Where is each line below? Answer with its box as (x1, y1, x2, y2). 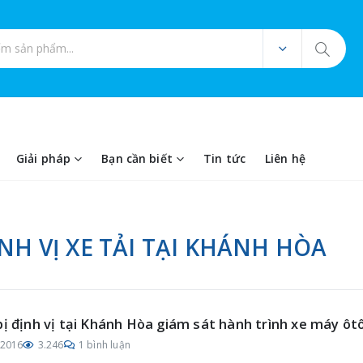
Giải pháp (15, 151, 71, 166)
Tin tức (203, 151, 246, 166)
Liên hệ (264, 151, 305, 166)
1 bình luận (78, 338, 131, 352)
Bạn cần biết (101, 151, 173, 166)
